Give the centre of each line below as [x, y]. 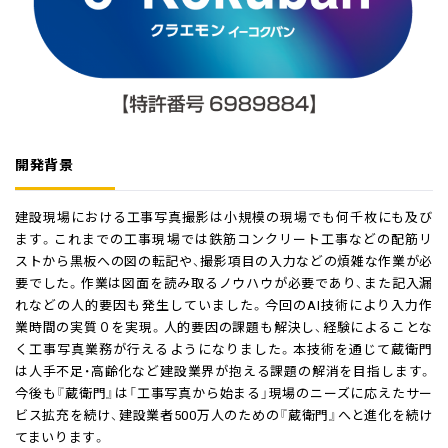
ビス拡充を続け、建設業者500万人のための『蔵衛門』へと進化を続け [224, 414]
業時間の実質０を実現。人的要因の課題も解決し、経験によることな [224, 326]
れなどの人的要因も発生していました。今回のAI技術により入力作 [224, 304]
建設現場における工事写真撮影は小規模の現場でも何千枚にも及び [224, 216]
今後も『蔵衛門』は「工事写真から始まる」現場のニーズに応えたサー [224, 392]
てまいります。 [61, 436]
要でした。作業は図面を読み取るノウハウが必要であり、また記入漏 [224, 282]
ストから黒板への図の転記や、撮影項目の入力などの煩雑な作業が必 [224, 260]
